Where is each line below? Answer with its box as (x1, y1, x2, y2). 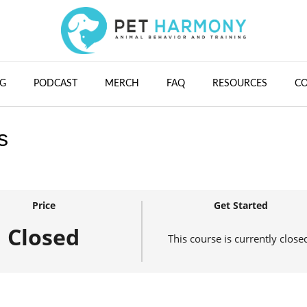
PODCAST (34, 78, 77, 88)
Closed (8, 222, 80, 252)
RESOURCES (212, 78, 267, 88)
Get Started (214, 199, 269, 212)
